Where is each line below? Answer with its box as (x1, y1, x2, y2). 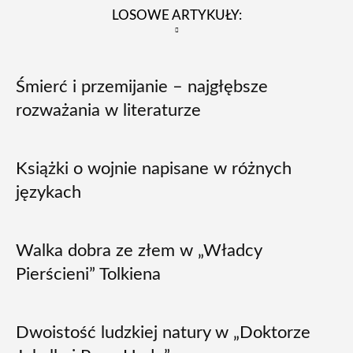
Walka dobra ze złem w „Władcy (16, 242, 262, 259)
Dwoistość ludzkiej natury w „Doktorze (16, 324, 310, 341)
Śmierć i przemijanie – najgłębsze (16, 78, 268, 95)
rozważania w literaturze (16, 102, 201, 119)
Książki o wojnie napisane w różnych (16, 160, 292, 177)
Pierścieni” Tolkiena (16, 266, 161, 283)
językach (16, 184, 81, 201)
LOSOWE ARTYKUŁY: (111, 9, 242, 22)
